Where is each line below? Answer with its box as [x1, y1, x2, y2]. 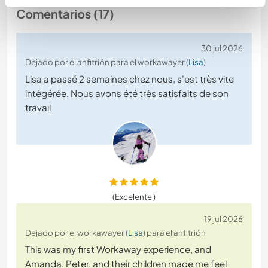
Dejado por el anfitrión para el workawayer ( [25, 57, 188, 68]
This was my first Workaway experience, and [25, 243, 211, 255]
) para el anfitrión [143, 227, 206, 238]
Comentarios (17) [16, 6, 114, 22]
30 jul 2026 [201, 43, 243, 54]
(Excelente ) [112, 191, 156, 202]
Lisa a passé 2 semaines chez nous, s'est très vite [25, 73, 234, 85]
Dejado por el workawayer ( [25, 227, 128, 238]
